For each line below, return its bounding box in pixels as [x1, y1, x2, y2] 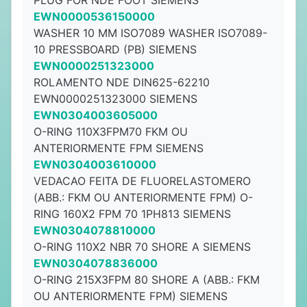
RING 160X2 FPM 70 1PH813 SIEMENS [34, 207, 231, 221]
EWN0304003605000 [34, 108, 158, 122]
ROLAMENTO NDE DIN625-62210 [34, 75, 210, 89]
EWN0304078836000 [34, 256, 158, 270]
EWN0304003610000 [34, 158, 156, 171]
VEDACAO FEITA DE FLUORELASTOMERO [34, 174, 251, 188]
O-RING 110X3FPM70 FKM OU [34, 125, 188, 138]
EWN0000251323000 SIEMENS [34, 92, 197, 106]
